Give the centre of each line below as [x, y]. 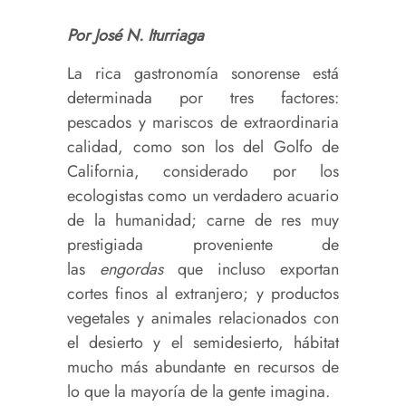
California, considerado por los [203, 171]
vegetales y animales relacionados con [203, 318]
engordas [131, 269]
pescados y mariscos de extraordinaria [203, 122]
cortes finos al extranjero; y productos [203, 293]
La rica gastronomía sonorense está [203, 73]
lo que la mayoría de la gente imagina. [198, 391]
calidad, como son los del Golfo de [203, 146]
